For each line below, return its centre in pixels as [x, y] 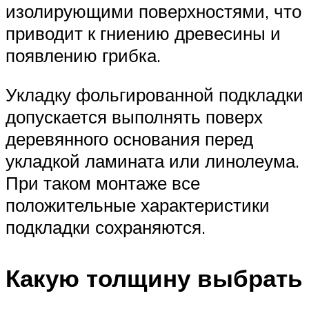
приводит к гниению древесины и [143, 33]
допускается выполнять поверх [134, 117]
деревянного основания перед [129, 139]
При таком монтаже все [103, 183]
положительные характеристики [138, 205]
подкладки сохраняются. [106, 227]
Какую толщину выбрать [154, 278]
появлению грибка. [83, 55]
